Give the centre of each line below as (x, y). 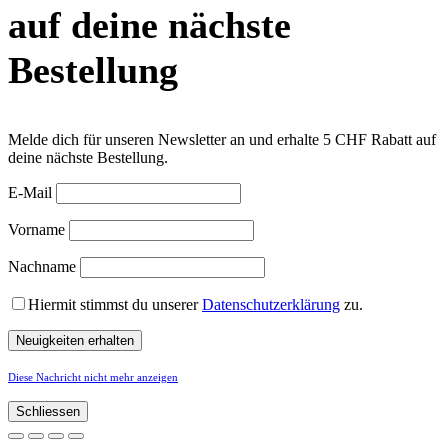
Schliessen (48, 412)
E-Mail (30, 193)
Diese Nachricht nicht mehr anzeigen (93, 378)
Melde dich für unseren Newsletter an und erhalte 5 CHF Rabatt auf (222, 140)
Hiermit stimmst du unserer (115, 305)
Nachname (42, 267)
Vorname (36, 230)
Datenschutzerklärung (271, 305)
